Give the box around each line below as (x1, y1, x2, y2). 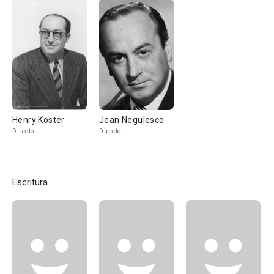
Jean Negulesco (99, 115, 165, 125)
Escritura (12, 177, 48, 188)
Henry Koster (12, 115, 65, 125)
